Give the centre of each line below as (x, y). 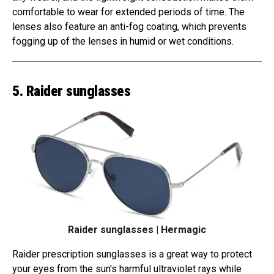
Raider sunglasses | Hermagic (137, 230)
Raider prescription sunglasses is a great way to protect (132, 254)
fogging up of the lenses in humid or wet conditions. (123, 41)
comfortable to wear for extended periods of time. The (128, 12)
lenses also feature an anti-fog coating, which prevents (129, 26)
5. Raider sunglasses (72, 91)
